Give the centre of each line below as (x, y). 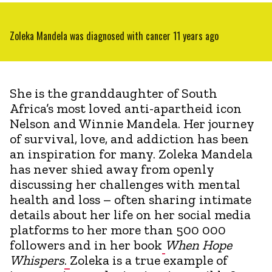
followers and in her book (86, 245)
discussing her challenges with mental (125, 184)
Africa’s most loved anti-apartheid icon (126, 108)
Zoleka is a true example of (149, 260)
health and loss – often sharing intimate (131, 199)
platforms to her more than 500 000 (118, 229)
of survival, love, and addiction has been (129, 138)
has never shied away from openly (112, 169)
